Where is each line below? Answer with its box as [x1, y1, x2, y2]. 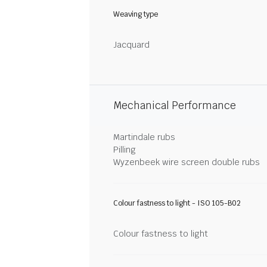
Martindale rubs [113, 132, 175, 142]
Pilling [113, 144, 136, 155]
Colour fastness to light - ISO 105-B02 [113, 198, 241, 208]
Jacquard [113, 39, 150, 50]
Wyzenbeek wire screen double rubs [113, 157, 260, 167]
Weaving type [113, 10, 158, 19]
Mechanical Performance [113, 99, 236, 112]
